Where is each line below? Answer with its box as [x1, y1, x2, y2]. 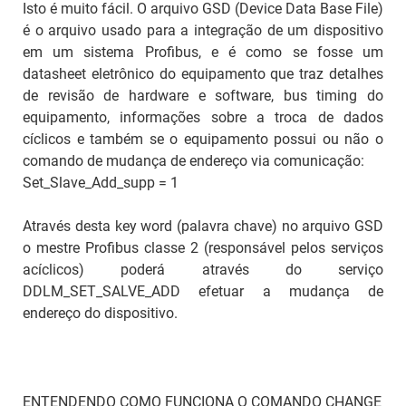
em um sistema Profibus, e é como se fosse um [23, 43, 383, 61]
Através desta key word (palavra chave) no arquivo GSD [23, 217, 383, 235]
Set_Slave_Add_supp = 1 [23, 173, 179, 191]
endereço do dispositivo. [23, 304, 178, 322]
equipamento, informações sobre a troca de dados [23, 108, 383, 126]
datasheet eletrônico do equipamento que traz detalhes [23, 64, 383, 82]
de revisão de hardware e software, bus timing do [23, 86, 383, 104]
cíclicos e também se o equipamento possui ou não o [23, 130, 383, 148]
